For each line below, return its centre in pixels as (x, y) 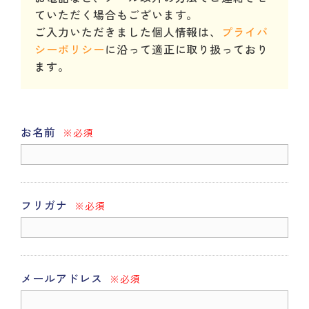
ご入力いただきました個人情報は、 (128, 31)
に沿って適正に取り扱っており (187, 49)
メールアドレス (62, 278)
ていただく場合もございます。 (117, 14)
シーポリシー (70, 49)
